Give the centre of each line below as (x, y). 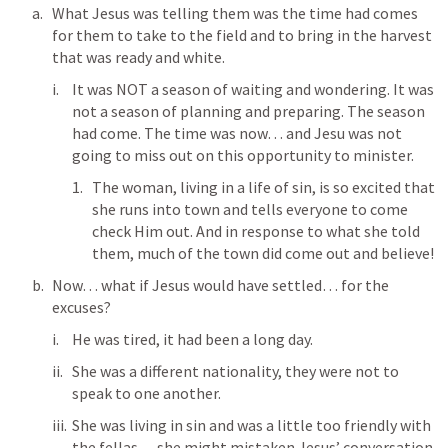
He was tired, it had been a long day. (192, 339)
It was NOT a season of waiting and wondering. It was (253, 89)
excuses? (81, 307)
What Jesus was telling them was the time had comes (235, 13)
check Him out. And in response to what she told (256, 231)
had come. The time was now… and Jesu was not (237, 133)
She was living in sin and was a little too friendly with (251, 425)
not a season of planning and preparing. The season (248, 111)
